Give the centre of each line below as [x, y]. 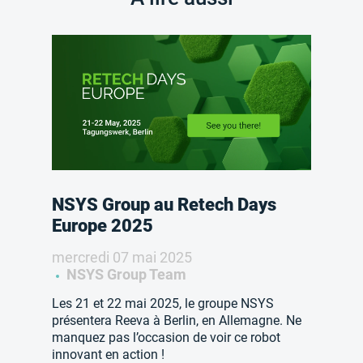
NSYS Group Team [125, 275]
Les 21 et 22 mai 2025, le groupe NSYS [163, 304]
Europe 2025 [102, 226]
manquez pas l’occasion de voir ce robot [166, 338]
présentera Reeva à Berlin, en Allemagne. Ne [177, 321]
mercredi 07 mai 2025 [122, 258]
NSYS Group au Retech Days [164, 205]
